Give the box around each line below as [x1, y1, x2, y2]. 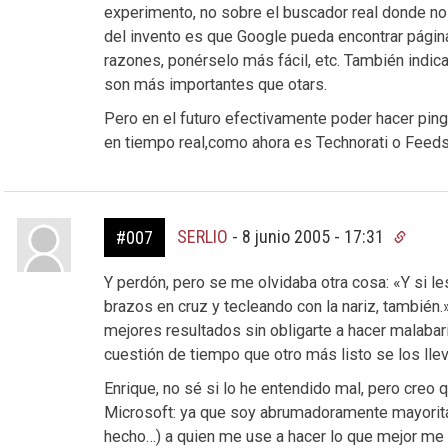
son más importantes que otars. [103, 75, 327, 94]
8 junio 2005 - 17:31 [241, 226, 388, 247]
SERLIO [176, 226, 228, 247]
